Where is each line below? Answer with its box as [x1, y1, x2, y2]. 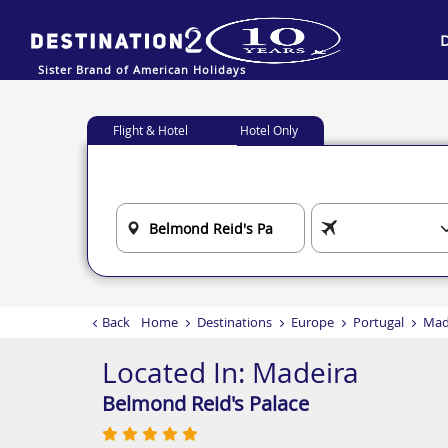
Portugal [353, 313, 404, 331]
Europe [291, 313, 334, 331]
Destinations [197, 313, 272, 331]
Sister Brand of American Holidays [38, 61, 246, 77]
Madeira [252, 354, 359, 391]
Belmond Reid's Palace [102, 390, 309, 417]
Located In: [102, 354, 252, 391]
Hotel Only [240, 122, 298, 138]
